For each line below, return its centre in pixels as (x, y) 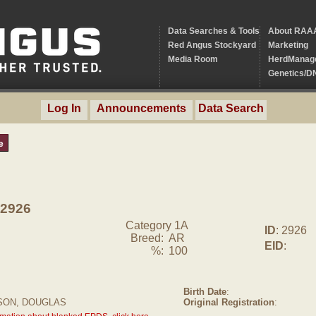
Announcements (141, 108)
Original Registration (229, 302)
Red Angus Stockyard (212, 45)
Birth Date (205, 291)
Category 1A (157, 225)
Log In (64, 108)
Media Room (193, 59)
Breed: (147, 238)
